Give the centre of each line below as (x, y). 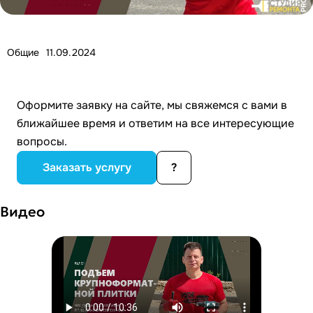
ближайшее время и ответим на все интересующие (155, 123)
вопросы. (42, 141)
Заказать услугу (87, 167)
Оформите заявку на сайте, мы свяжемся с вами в (152, 105)
